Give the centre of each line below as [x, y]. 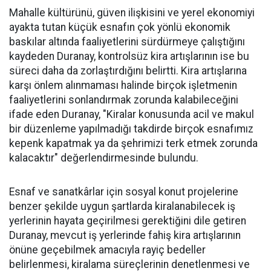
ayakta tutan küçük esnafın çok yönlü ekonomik [120, 27]
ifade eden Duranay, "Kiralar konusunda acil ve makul [132, 114]
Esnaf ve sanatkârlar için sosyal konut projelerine [124, 192]
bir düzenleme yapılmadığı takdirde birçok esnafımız [131, 129]
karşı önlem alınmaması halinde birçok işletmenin [123, 85]
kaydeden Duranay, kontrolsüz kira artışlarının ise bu [129, 56]
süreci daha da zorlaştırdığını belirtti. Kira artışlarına [128, 71]
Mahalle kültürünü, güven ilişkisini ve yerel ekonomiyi [132, 13]
